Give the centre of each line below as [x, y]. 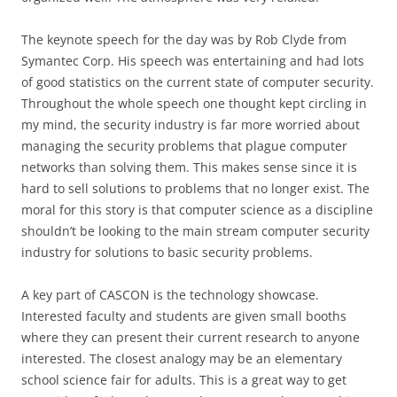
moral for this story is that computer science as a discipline [197, 210]
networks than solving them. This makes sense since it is [189, 167]
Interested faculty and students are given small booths [184, 316]
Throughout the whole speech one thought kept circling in [194, 103]
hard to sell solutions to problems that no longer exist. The [195, 188]
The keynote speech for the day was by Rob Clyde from [184, 39]
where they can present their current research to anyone [191, 337]
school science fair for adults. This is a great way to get [184, 380]
